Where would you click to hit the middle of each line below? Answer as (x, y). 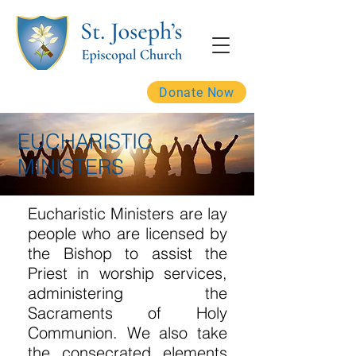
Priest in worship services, (128, 273)
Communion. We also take (128, 333)
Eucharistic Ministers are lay (128, 213)
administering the (128, 293)
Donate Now (197, 92)
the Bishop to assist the (128, 253)
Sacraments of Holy (128, 313)
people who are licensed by (128, 233)
